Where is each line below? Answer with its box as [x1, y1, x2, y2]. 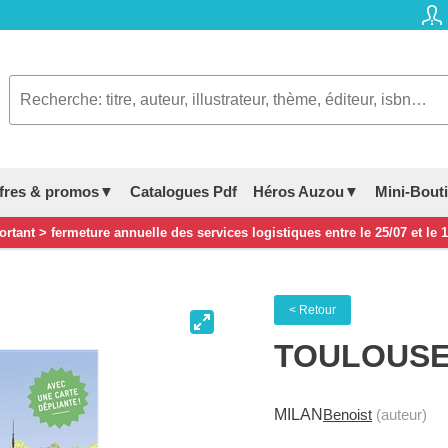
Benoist [323, 406, 372, 424]
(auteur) [372, 406, 427, 424]
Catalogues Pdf [130, 183, 237, 201]
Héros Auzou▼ [253, 183, 359, 201]
